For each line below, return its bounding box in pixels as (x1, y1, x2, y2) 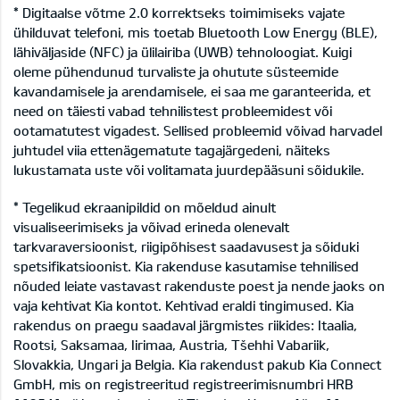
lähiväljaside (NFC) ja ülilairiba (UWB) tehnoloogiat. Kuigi (13, 44, 352, 61)
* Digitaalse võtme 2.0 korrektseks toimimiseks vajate (13, 4, 345, 21)
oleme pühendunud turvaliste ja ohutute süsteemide (13, 63, 338, 80)
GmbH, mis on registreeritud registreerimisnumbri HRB (13, 376, 354, 393)
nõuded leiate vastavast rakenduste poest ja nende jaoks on (13, 278, 385, 295)
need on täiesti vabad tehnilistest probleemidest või (13, 103, 332, 120)
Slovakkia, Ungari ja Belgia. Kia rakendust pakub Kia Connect (13, 356, 381, 373)
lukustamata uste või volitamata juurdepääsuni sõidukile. (13, 162, 364, 179)
